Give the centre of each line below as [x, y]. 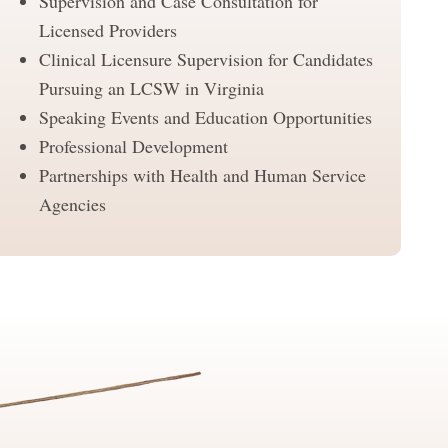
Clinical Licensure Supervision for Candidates [205, 59]
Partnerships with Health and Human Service [202, 175]
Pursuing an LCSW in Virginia [151, 88]
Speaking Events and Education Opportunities [205, 117]
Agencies [72, 204]
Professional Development [133, 146]
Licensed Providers [107, 30]
